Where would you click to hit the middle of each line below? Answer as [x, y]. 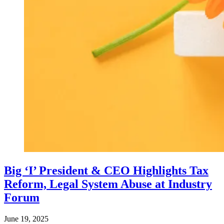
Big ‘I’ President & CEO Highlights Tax [106, 170]
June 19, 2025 [26, 218]
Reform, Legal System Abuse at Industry [108, 184]
